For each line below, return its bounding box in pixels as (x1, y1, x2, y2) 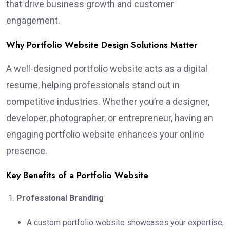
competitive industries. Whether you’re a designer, (6, 96, 209, 107)
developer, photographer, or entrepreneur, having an (6, 112, 213, 124)
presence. (6, 145, 47, 157)
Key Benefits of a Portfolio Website (6, 169, 148, 182)
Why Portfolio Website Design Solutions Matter (6, 39, 198, 51)
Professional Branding (16, 193, 104, 203)
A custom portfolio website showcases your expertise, (27, 218, 224, 228)
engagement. (6, 15, 60, 26)
